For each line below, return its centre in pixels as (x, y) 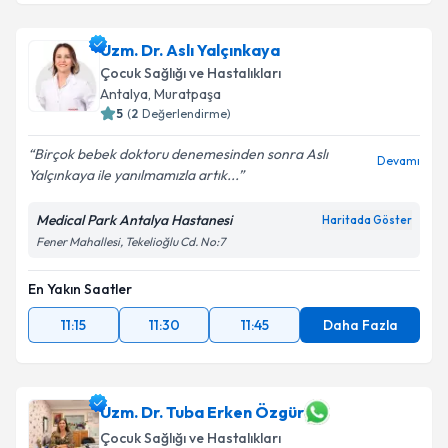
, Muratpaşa (184, 94)
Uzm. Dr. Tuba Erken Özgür (202, 412)
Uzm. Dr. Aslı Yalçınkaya (190, 50)
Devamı (398, 160)
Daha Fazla (360, 325)
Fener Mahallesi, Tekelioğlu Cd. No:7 (130, 241)
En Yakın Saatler (80, 289)
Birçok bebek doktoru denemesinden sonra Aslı (181, 154)
